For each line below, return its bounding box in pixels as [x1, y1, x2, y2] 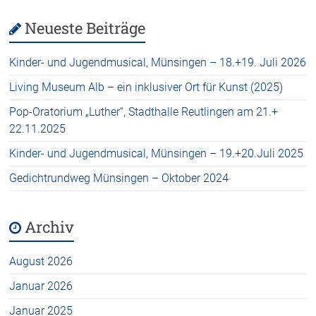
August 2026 [9, 255, 73, 268]
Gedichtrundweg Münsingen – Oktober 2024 [9, 171, 229, 185]
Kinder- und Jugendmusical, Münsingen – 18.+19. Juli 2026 [9, 56, 307, 69]
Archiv [25, 217, 75, 237]
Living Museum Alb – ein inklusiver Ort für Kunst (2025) [9, 80, 284, 94]
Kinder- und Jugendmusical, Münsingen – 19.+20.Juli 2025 [9, 147, 304, 160]
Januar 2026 [9, 279, 73, 293]
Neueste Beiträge [25, 18, 146, 38]
